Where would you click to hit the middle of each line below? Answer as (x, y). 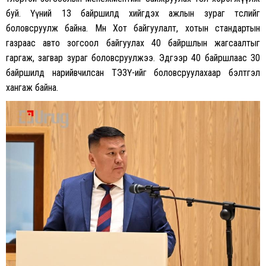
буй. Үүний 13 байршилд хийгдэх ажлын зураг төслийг (133, 13)
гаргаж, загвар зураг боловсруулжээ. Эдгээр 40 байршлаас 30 (133, 58)
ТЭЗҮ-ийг (129, 72)
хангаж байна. (32, 87)
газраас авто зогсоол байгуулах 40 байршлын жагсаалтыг (133, 43)
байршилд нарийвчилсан (59, 72)
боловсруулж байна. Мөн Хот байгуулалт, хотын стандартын (133, 28)
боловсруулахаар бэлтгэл (203, 72)
